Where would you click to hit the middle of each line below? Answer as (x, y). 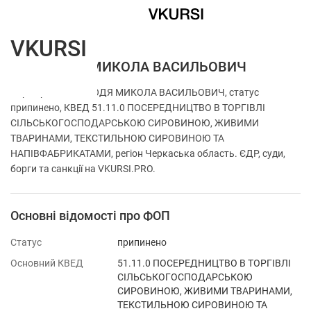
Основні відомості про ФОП (90, 216)
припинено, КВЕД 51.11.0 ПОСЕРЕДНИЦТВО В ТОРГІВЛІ (138, 108)
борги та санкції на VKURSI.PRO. (83, 169)
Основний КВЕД (47, 263)
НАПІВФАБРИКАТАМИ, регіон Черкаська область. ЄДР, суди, (148, 153)
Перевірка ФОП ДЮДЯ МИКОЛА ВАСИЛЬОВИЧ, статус (135, 92)
